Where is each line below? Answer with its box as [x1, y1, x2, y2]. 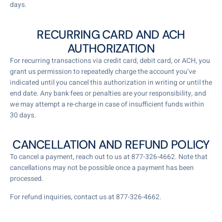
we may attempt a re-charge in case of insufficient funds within [10, 99, 204, 110]
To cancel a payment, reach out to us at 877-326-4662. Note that [10, 152, 208, 163]
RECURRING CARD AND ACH [37, 26, 185, 42]
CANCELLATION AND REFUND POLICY [12, 137, 210, 153]
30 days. [10, 110, 36, 120]
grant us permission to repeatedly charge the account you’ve [10, 66, 196, 77]
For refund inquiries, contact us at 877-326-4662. [10, 191, 162, 202]
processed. [10, 173, 44, 184]
